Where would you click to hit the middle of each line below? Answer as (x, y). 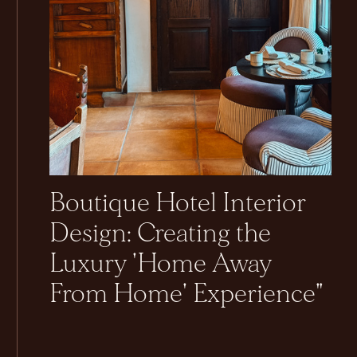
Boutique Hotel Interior (178, 203)
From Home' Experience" (187, 294)
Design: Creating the (161, 233)
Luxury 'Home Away (161, 263)
